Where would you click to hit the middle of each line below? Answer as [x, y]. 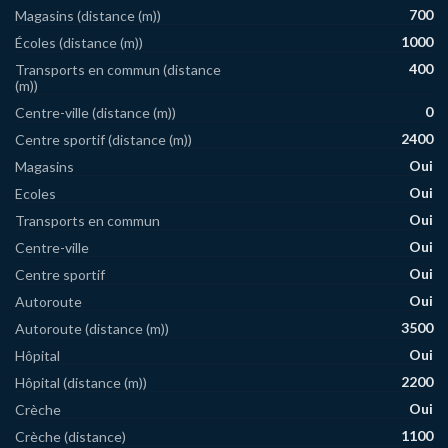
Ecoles [35, 193]
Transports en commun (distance [118, 69]
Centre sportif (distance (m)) [103, 139]
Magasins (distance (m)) [88, 15]
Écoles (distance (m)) [79, 42]
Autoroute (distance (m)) [92, 328]
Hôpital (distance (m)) [81, 382]
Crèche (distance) [70, 436]
